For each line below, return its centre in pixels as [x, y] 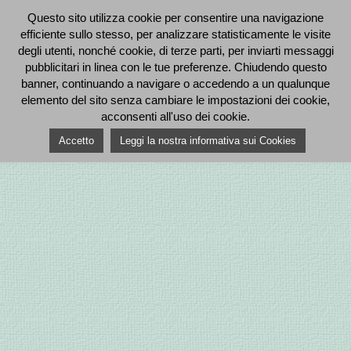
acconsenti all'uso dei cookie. [175, 117]
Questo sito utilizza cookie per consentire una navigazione [175, 18]
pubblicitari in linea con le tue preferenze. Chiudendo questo [175, 67]
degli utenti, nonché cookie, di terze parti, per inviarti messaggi [175, 51]
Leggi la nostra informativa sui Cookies [208, 141]
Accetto [76, 141]
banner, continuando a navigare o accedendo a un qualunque [175, 84]
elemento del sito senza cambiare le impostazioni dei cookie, [175, 100]
